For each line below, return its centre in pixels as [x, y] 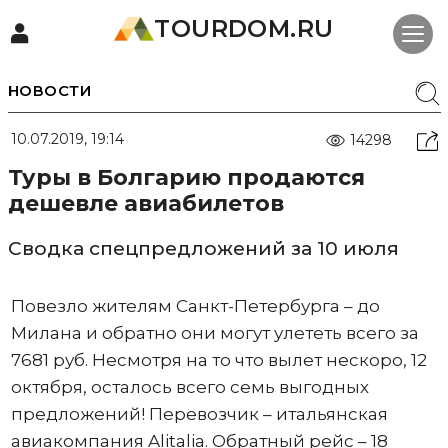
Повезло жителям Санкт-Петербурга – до [195, 306]
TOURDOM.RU [244, 28]
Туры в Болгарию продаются [186, 177]
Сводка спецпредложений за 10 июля [203, 248]
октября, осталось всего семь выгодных [189, 387]
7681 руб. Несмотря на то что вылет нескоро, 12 [218, 360]
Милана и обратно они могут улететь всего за [214, 333]
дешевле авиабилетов [145, 203]
